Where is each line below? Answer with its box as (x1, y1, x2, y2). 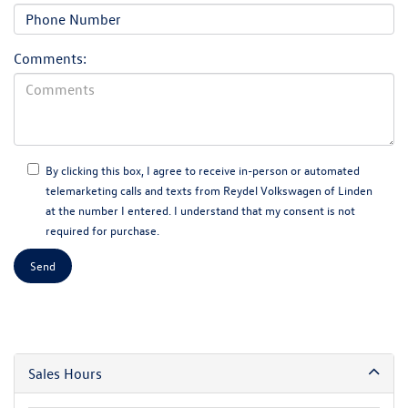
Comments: (14, 48, 87, 67)
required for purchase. (46, 221, 159, 238)
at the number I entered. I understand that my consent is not (46, 201, 355, 218)
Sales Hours (28, 363, 102, 382)
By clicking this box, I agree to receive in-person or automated (46, 161, 360, 178)
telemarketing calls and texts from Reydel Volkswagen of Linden (46, 181, 372, 198)
